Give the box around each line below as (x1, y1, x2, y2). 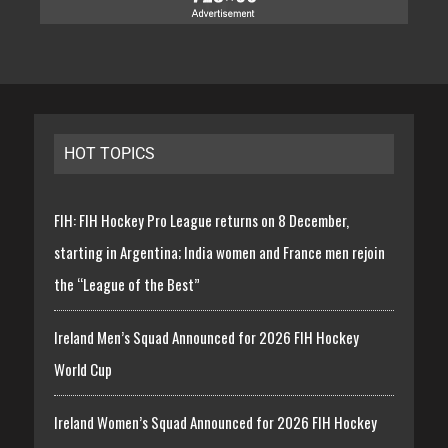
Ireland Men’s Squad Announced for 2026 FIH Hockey (53, 326, 359, 349)
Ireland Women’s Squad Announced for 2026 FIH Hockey (53, 411, 377, 434)
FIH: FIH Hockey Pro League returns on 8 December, (53, 209, 349, 232)
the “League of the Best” (53, 273, 200, 296)
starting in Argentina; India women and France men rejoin (53, 241, 385, 264)
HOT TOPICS (63, 144, 155, 164)
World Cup (53, 358, 112, 381)
